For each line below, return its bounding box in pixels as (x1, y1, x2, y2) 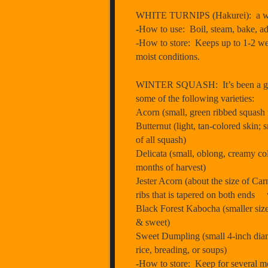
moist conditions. (136, 51, 200, 62)
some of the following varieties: (136, 93, 254, 103)
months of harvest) (136, 162, 206, 172)
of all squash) (136, 134, 186, 145)
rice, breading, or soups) (136, 244, 227, 255)
